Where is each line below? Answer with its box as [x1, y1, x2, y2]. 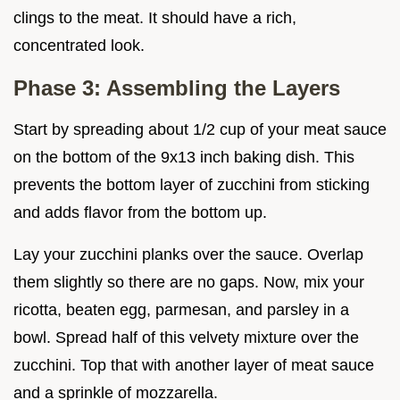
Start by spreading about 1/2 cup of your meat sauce [13, 120, 387, 138]
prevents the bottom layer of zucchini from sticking [13, 175, 370, 194]
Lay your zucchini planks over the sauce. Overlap [13, 245, 363, 263]
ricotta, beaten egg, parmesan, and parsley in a [13, 300, 349, 319]
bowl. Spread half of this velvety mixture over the [13, 328, 359, 346]
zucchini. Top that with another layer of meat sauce [13, 355, 374, 374]
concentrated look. [13, 36, 145, 54]
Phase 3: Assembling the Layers [13, 75, 340, 100]
